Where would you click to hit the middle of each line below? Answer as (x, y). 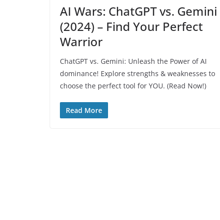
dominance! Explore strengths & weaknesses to (137, 73)
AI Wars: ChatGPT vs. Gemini (138, 11)
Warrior (81, 41)
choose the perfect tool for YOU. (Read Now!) (133, 85)
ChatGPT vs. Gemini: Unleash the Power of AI (133, 61)
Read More (84, 110)
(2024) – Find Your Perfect (131, 26)
